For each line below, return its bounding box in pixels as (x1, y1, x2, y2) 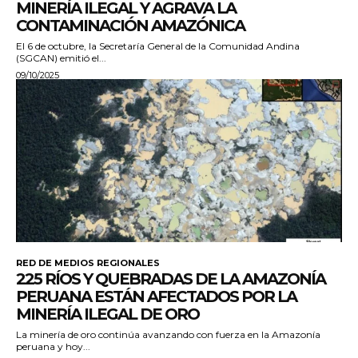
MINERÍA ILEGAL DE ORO (16, 304, 199, 324)
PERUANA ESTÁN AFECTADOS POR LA (16, 287, 296, 307)
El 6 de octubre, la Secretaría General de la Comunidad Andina (16, 40, 300, 53)
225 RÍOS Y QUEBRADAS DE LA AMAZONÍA (16, 269, 325, 289)
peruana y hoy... (16, 340, 90, 353)
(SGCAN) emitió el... (16, 52, 106, 65)
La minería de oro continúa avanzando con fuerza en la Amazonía (16, 328, 320, 341)
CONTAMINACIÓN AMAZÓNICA (16, 16, 245, 36)
